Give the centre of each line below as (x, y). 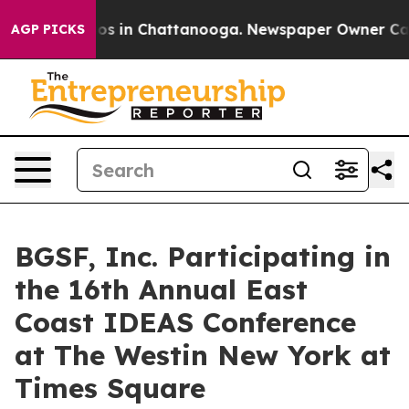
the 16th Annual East (161, 289)
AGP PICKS (48, 29)
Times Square (110, 388)
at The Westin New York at (203, 355)
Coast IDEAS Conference (185, 322)
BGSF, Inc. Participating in (203, 257)
